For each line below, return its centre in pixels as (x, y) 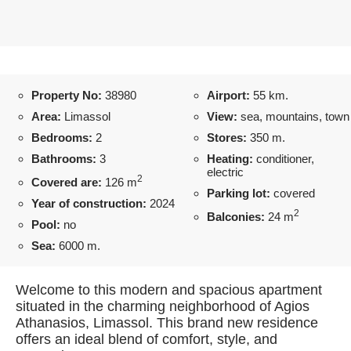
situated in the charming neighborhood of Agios (163, 306)
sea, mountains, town (293, 116)
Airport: (228, 95)
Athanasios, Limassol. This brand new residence (167, 323)
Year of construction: (89, 203)
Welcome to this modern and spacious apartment (169, 290)
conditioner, (284, 159)
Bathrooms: (64, 159)
